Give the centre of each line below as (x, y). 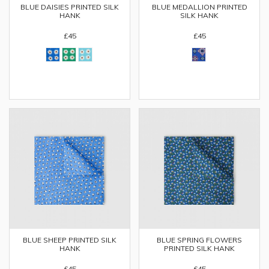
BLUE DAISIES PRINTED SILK (70, 7)
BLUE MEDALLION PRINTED (199, 7)
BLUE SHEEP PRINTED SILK (70, 240)
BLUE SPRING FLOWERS (199, 240)
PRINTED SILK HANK (199, 248)
